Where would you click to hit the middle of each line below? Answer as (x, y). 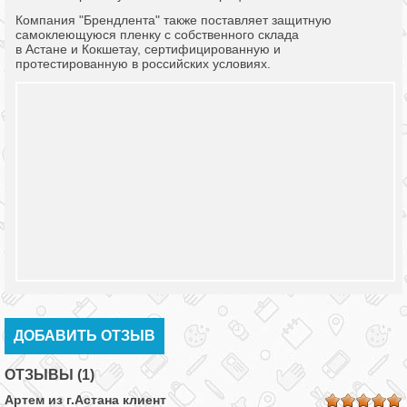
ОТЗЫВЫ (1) (50, 375)
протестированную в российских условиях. (143, 64)
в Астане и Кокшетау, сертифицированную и (148, 49)
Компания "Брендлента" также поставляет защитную (174, 20)
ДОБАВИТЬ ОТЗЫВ (84, 336)
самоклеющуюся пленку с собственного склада (157, 35)
